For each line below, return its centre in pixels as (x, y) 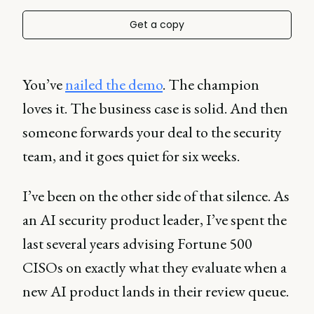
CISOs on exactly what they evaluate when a (155, 267)
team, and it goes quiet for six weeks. (131, 156)
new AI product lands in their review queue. (156, 291)
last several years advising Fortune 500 (137, 244)
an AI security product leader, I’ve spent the (155, 220)
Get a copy (157, 25)
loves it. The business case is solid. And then (155, 108)
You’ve (44, 84)
